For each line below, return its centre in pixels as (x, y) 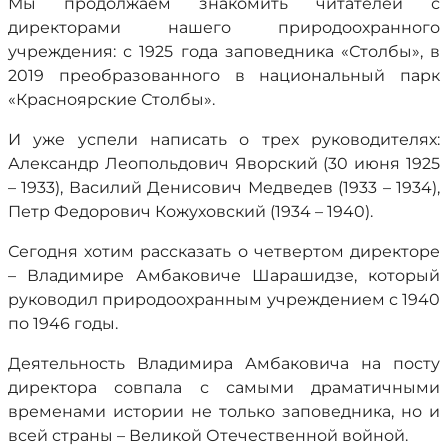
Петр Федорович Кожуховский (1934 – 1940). (190, 211)
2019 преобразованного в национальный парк (224, 75)
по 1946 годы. (63, 323)
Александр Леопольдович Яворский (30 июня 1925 (224, 163)
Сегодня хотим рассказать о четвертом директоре (224, 251)
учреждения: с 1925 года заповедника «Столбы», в (224, 51)
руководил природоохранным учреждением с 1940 (224, 299)
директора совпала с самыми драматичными (224, 387)
